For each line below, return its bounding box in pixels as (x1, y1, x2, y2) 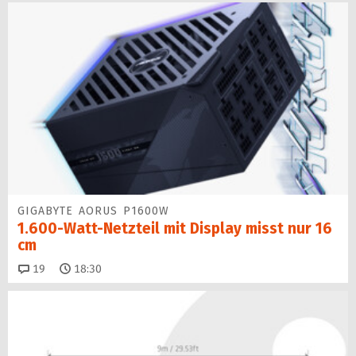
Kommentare (44, 261, 110, 275)
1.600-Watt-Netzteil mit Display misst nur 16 (17, 219, 332, 238)
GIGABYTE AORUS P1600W (17, 203, 169, 218)
